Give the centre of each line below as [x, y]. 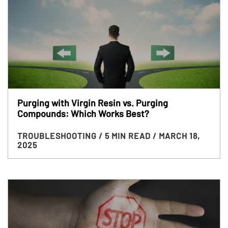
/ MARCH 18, [176, 135]
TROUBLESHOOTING [58, 135]
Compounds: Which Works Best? [83, 113]
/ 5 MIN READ [125, 135]
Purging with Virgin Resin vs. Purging [92, 103]
